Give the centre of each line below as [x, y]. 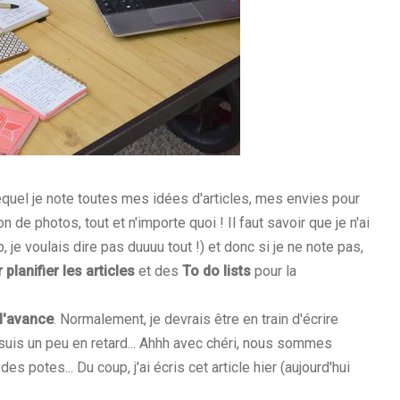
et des [158, 271]
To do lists [217, 271]
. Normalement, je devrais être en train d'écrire [196, 320]
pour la [274, 271]
